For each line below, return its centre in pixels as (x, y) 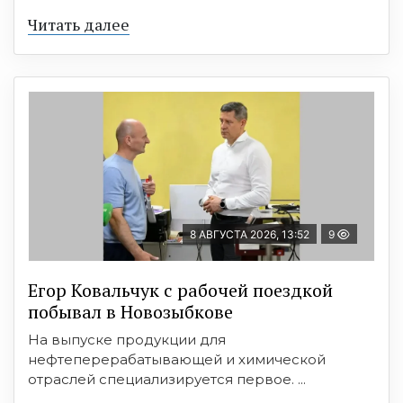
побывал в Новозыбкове (130, 311)
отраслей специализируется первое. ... (167, 379)
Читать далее (79, 24)
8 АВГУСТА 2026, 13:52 (250, 234)
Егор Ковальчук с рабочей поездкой (180, 290)
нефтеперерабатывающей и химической (177, 359)
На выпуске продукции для (127, 339)
